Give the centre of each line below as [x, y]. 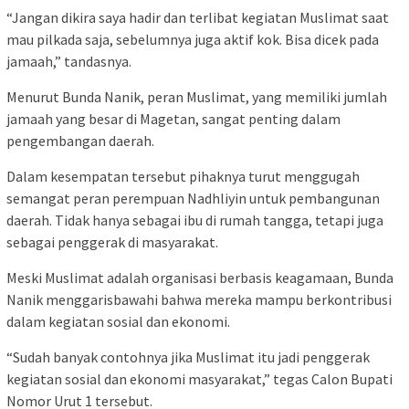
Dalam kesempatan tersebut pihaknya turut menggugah [183, 177]
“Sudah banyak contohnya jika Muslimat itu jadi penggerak [188, 357]
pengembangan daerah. [80, 141]
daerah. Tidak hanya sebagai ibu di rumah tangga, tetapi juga [195, 220]
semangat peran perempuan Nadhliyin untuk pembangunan [193, 199]
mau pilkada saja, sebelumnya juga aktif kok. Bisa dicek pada [193, 40]
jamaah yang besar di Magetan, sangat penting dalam [173, 119]
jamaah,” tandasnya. [69, 62]
